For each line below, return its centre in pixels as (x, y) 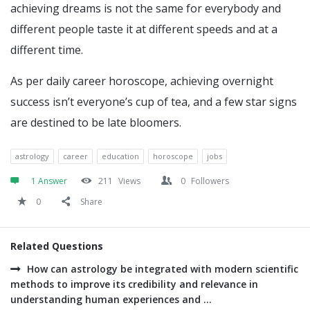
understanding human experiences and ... (111, 299)
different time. (47, 50)
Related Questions (57, 246)
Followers (210, 181)
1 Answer (49, 181)
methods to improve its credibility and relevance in (134, 284)
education (120, 156)
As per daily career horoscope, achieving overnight (142, 81)
